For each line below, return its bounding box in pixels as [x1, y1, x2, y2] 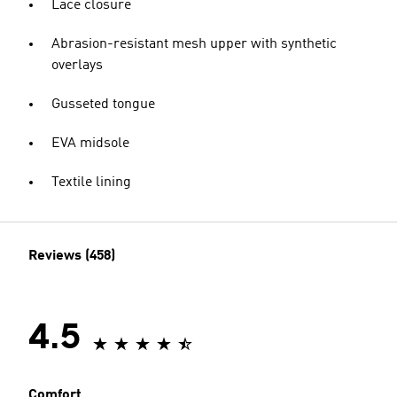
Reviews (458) [28, 249, 115, 263]
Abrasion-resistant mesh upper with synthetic [51, 37, 337, 51]
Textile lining [51, 175, 131, 190]
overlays [51, 58, 103, 73]
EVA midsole [51, 136, 129, 151]
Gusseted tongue [51, 97, 155, 112]
